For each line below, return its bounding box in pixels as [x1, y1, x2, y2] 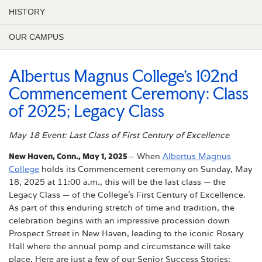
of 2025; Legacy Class [9, 101, 164, 122]
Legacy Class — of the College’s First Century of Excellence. [9, 189, 246, 201]
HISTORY [9, 7, 45, 17]
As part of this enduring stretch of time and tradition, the [9, 202, 235, 213]
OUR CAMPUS [9, 32, 64, 42]
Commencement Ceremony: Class [9, 84, 249, 104]
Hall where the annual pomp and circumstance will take [9, 241, 230, 252]
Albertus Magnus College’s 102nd [9, 66, 238, 87]
